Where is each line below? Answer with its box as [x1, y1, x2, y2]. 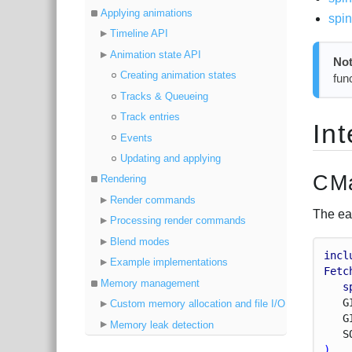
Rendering [101, 173, 147, 185]
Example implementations [109, 256, 228, 269]
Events [119, 131, 152, 144]
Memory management [101, 277, 200, 289]
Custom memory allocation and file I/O [109, 298, 285, 310]
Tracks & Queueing [119, 90, 208, 102]
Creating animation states [119, 69, 236, 82]
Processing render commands [109, 214, 246, 227]
